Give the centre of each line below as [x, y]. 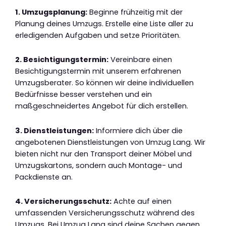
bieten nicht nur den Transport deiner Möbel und [103, 154]
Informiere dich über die [138, 130]
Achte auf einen [142, 202]
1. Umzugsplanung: [51, 12]
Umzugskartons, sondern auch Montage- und [99, 165]
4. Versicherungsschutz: [63, 202]
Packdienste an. [44, 177]
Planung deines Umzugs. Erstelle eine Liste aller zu [104, 23]
